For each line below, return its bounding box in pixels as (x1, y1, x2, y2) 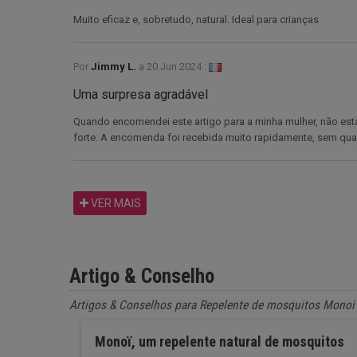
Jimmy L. (91, 60, 139, 73)
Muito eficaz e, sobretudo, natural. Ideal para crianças (73, 13, 319, 25)
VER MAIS (88, 196, 141, 210)
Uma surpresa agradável (73, 86, 208, 102)
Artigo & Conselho (69, 264, 214, 288)
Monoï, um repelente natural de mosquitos (94, 332, 344, 350)
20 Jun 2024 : (147, 60, 206, 73)
